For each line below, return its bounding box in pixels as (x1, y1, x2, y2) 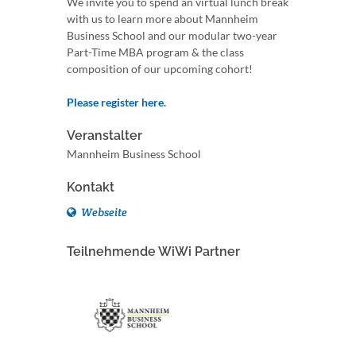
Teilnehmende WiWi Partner (67, 244, 240, 259)
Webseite (79, 205, 127, 219)
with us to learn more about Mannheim (67, 12, 258, 25)
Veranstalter (67, 128, 142, 143)
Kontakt (67, 180, 114, 195)
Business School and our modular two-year (67, 29, 277, 42)
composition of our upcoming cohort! (67, 62, 253, 75)
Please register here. (67, 95, 166, 109)
